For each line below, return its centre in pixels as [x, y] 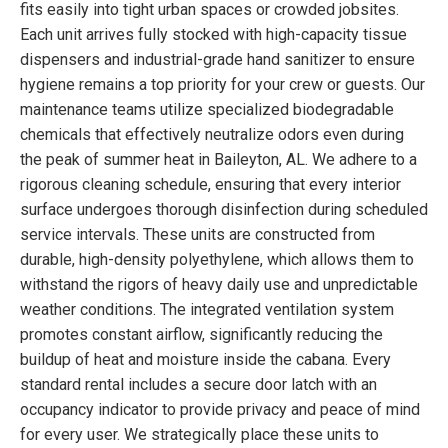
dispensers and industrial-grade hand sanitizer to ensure [217, 59]
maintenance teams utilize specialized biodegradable [207, 109]
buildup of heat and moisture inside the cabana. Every [205, 359]
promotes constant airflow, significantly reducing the [201, 334]
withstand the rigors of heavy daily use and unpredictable [219, 284]
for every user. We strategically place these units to [199, 434]
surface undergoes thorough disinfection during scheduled [224, 209]
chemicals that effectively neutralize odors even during [212, 134]
